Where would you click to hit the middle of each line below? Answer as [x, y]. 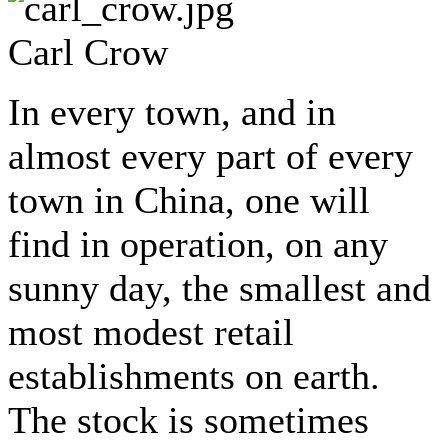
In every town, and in [172, 111]
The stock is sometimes [188, 419]
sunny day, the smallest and [219, 287]
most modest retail [151, 331]
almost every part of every [210, 155]
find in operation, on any [198, 243]
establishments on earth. [194, 375]
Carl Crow [88, 51]
